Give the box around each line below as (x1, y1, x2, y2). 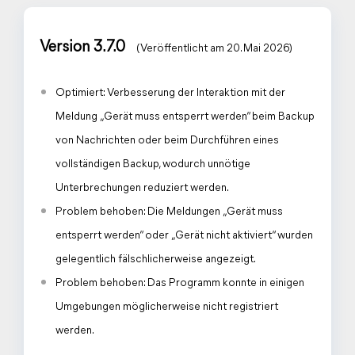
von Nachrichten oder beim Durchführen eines (55, 135, 279, 147)
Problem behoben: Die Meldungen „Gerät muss (55, 206, 283, 218)
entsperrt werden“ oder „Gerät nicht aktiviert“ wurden (55, 230, 313, 242)
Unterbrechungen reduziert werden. (55, 182, 229, 194)
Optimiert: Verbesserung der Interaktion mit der (55, 87, 285, 99)
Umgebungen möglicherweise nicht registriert (55, 301, 278, 313)
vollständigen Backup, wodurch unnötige (55, 158, 250, 170)
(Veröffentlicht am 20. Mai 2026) (136, 43, 292, 55)
